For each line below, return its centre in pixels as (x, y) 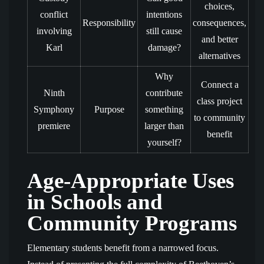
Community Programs (132, 223)
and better (220, 39)
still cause (164, 31)
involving (54, 31)
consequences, (220, 23)
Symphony (54, 109)
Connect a (220, 85)
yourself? (164, 142)
